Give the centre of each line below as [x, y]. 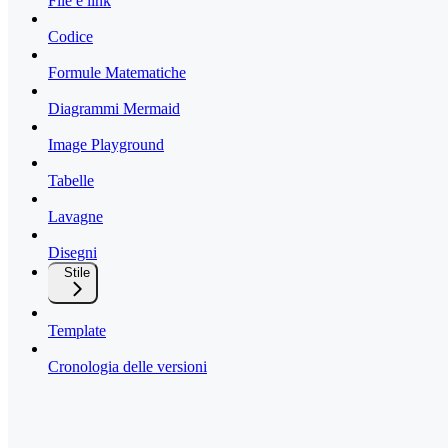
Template [77, 331]
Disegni [72, 253]
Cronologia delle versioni [127, 367]
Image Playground [106, 145]
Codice [70, 37]
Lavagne [75, 217]
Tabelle [71, 181]
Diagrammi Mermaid [114, 109]
